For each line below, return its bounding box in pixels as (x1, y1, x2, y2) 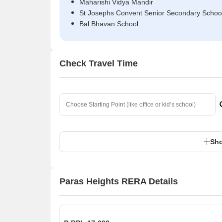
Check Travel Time (59, 58, 138, 69)
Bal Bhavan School (79, 19, 138, 28)
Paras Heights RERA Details (59, 176, 178, 187)
